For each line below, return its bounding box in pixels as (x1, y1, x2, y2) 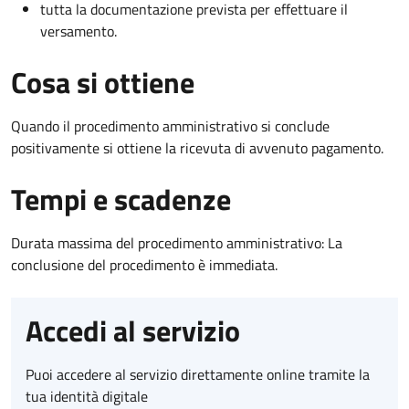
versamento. (40, 19, 117, 42)
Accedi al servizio (26, 308, 240, 352)
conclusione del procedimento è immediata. (11, 253, 278, 276)
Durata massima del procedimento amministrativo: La (11, 231, 342, 254)
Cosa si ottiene (11, 59, 194, 104)
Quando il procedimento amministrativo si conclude (11, 114, 330, 137)
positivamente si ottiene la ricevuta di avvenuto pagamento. (11, 136, 383, 159)
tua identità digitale (26, 384, 148, 407)
